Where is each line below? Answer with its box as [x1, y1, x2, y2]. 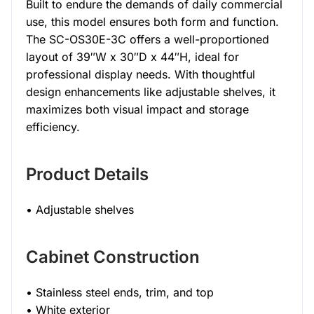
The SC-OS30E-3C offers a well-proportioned [26, 32, 269, 46]
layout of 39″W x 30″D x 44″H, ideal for [26, 50, 239, 64]
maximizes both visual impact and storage [26, 102, 249, 116]
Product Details [26, 164, 149, 184]
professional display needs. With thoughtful [26, 67, 255, 81]
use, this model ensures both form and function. [26, 15, 279, 29]
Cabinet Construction [26, 247, 200, 267]
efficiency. [26, 120, 80, 134]
